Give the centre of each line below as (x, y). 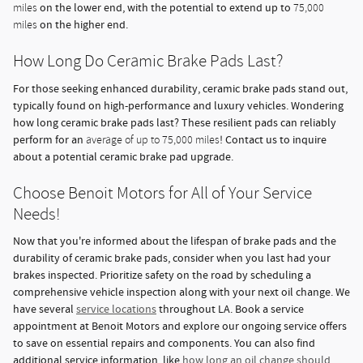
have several (45, 310)
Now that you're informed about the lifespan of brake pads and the (175, 242)
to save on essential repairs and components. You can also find (164, 344)
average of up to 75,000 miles (153, 140)
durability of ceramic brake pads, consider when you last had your (172, 259)
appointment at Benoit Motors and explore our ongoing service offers (180, 327)
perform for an (49, 140)
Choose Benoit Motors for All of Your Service (162, 193)
